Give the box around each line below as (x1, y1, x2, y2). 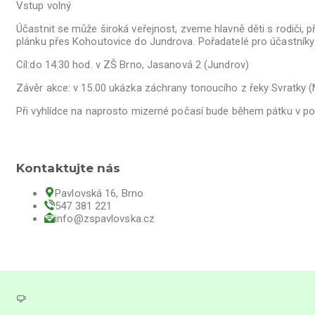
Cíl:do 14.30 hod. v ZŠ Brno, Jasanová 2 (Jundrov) (16, 58, 249, 71)
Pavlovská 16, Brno (55, 187, 143, 200)
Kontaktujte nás (16, 161, 121, 175)
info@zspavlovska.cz (55, 212, 155, 225)
